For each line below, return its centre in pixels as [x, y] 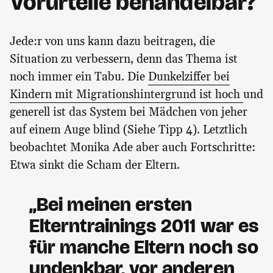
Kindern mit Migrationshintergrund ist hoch [126, 95]
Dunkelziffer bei [189, 77]
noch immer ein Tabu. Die [79, 77]
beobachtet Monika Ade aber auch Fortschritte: [133, 148]
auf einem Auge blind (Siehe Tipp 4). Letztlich [129, 130]
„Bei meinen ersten [111, 205]
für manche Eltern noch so [144, 247]
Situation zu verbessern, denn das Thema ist [124, 60]
